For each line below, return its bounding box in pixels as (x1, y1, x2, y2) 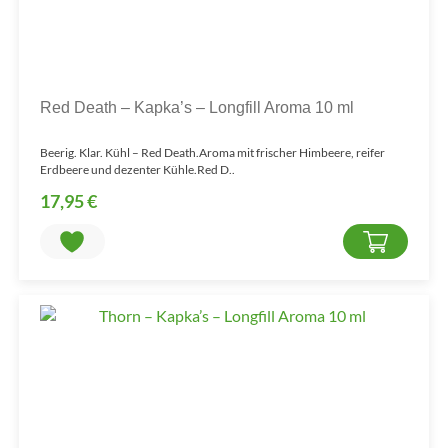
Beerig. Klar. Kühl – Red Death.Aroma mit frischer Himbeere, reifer (39, 145, 385, 161)
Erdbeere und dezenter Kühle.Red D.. (39, 162, 235, 178)
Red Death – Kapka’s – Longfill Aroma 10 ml (39, 99, 354, 117)
